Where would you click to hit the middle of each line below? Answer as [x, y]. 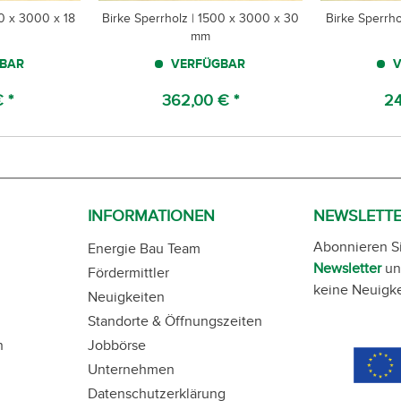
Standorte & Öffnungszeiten [175, 321]
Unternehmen [131, 369]
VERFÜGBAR [207, 64]
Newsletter [347, 268]
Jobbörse [117, 345]
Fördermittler [128, 273]
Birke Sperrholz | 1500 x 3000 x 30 [200, 18]
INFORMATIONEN [151, 216]
